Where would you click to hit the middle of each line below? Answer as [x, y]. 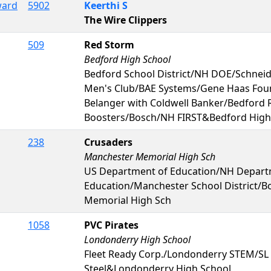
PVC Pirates [111, 225]
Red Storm [109, 44]
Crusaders [108, 142]
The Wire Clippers [126, 20]
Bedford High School [127, 59]
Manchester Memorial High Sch [150, 156]
